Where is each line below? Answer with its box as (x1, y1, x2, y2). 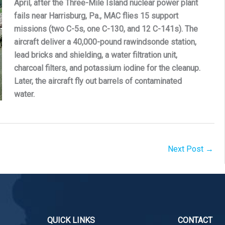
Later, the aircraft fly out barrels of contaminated (14, 76, 182, 86)
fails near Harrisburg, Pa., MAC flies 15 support (14, 11, 178, 21)
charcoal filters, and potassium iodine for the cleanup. (14, 63, 200, 73)
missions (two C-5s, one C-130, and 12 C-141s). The (14, 24, 198, 34)
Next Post (167, 144, 205, 154)
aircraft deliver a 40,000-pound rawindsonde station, (14, 37, 196, 47)
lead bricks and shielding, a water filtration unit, (14, 50, 177, 60)
